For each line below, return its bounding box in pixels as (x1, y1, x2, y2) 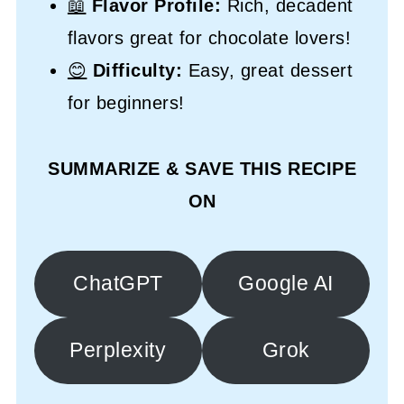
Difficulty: (92, 60, 183, 80)
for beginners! (67, 92, 185, 113)
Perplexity (69, 338, 167, 362)
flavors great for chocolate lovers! (67, 27, 352, 48)
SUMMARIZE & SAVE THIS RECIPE (48, 158, 356, 179)
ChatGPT (73, 271, 163, 295)
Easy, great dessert (182, 60, 353, 80)
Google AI (238, 271, 334, 295)
